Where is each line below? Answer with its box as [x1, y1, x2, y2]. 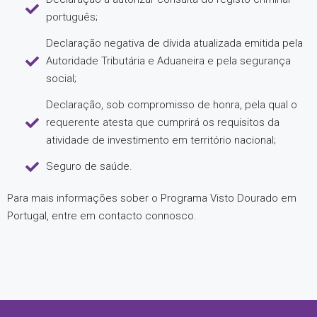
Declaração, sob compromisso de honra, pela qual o [45, 98, 297, 111]
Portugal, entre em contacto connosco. [7, 209, 197, 222]
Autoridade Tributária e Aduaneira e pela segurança [45, 54, 291, 67]
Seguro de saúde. [45, 160, 132, 173]
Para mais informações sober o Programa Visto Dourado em [7, 192, 296, 204]
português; [45, 11, 98, 23]
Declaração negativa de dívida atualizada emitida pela [45, 37, 303, 50]
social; [45, 72, 76, 85]
